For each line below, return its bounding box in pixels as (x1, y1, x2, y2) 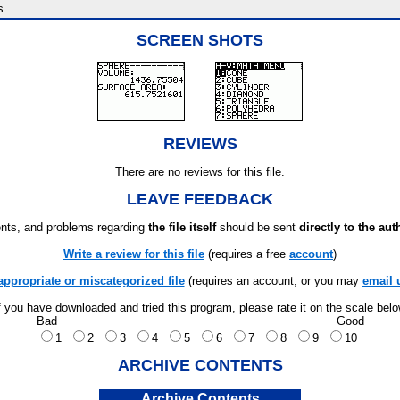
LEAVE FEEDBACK (127, 190, 273, 208)
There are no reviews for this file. (115, 165, 285, 179)
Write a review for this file (63, 247, 204, 261)
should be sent (216, 221, 299, 234)
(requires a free (204, 247, 289, 261)
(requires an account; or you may (184, 274, 362, 287)
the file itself (148, 221, 216, 234)
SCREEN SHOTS (137, 31, 263, 49)
